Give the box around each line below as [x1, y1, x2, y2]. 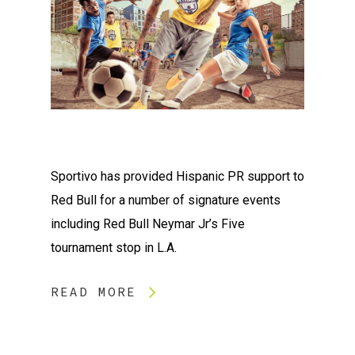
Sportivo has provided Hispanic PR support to [51, 168, 304, 184]
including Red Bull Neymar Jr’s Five [51, 216, 245, 231]
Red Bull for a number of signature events [51, 192, 281, 208]
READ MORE [51, 283, 136, 300]
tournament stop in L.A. [51, 239, 177, 255]
